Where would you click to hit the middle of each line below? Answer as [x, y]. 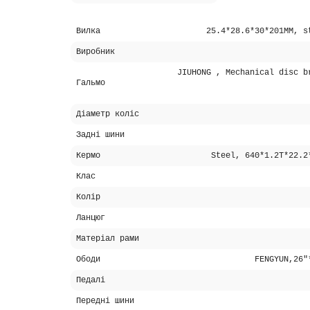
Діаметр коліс [108, 114]
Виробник [95, 52]
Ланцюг [91, 218]
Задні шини [100, 135]
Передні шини [105, 301]
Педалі [91, 280]
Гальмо [91, 83]
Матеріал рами [108, 239]
